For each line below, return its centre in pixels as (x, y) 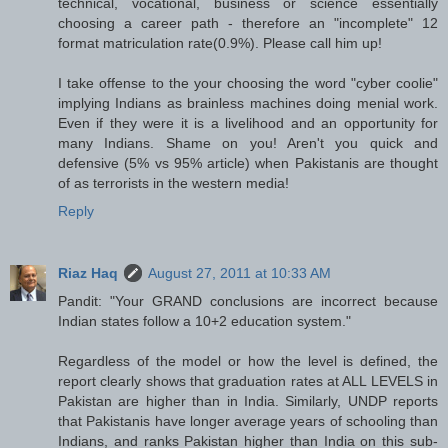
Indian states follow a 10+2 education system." (204, 320)
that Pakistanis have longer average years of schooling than (248, 420)
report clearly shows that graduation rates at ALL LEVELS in (248, 380)
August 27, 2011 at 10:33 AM (239, 272)
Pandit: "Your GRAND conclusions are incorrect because (248, 300)
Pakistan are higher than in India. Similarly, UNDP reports (248, 400)
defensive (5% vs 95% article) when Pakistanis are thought (248, 162)
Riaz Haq (88, 272)
